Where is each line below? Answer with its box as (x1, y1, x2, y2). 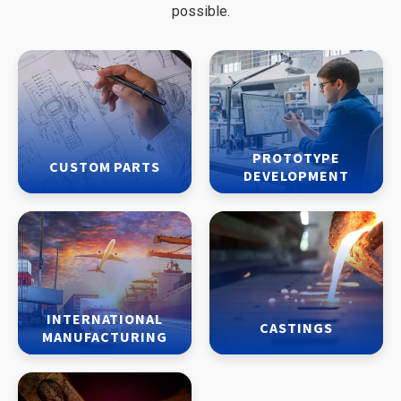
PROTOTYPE (252, 149, 340, 166)
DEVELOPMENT (243, 166, 349, 184)
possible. (171, 3, 230, 20)
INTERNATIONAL (46, 310, 164, 328)
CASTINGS (260, 319, 333, 337)
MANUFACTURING (42, 328, 167, 346)
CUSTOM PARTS (48, 158, 161, 175)
